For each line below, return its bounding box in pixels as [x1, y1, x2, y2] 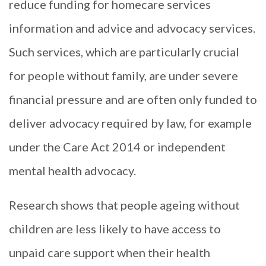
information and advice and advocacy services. [9, 20, 255, 35]
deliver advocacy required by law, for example [9, 115, 252, 130]
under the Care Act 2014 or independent [9, 139, 226, 154]
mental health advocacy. [9, 163, 136, 178]
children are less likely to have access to [9, 221, 221, 236]
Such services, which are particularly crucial [9, 44, 239, 59]
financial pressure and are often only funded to [9, 91, 257, 106]
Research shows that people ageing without [9, 198, 240, 213]
